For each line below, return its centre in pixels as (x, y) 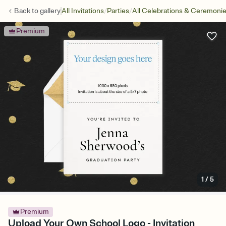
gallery (50, 11)
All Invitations (83, 11)
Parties (118, 11)
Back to (27, 11)
